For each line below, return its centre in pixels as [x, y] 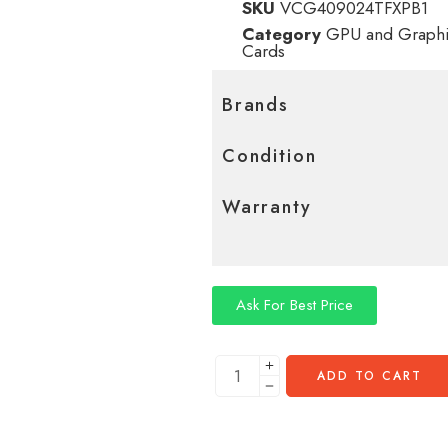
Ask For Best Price [294, 305]
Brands [255, 104]
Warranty [267, 206]
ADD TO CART [369, 376]
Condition [269, 155]
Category [281, 33]
